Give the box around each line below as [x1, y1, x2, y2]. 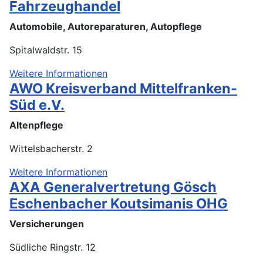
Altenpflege [9, 119, 63, 131]
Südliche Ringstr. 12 [9, 241, 96, 253]
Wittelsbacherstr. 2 [9, 142, 93, 154]
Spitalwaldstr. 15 [9, 43, 82, 56]
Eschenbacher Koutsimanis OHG [9, 194, 228, 212]
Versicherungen [9, 217, 84, 230]
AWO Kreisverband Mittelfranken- [9, 79, 237, 97]
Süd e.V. [9, 96, 65, 113]
